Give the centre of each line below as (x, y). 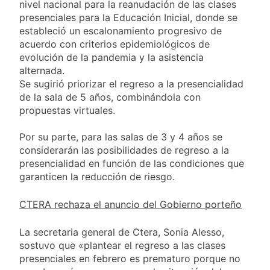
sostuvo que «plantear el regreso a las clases (122, 246)
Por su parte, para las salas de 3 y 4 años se (121, 137)
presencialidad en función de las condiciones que (132, 164)
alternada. (42, 71)
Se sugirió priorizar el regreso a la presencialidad (131, 84)
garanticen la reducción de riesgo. (97, 177)
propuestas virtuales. (67, 111)
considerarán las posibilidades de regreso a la (124, 150)
